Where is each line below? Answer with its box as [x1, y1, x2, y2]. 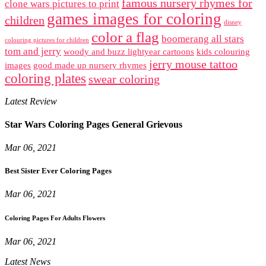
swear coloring [88, 72, 160, 85]
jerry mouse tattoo [149, 57, 237, 71]
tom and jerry [5, 45, 61, 57]
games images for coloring [47, 9, 221, 28]
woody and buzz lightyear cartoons [64, 46, 194, 56]
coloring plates [5, 71, 86, 86]
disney [224, 18, 242, 26]
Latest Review [5, 96, 57, 106]
